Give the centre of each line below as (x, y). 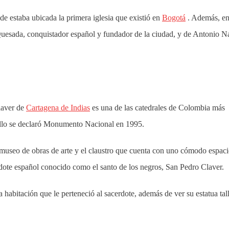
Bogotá (174, 18)
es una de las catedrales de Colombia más (157, 108)
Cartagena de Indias (58, 108)
